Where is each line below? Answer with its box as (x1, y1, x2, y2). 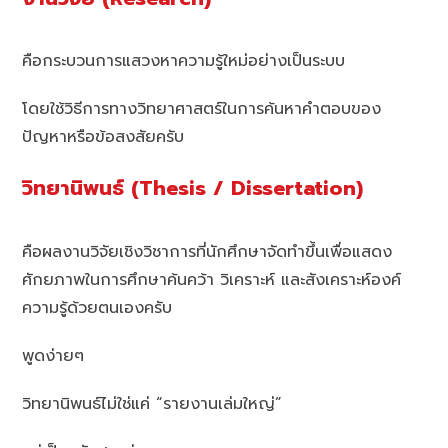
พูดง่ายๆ (22, 343, 85, 368)
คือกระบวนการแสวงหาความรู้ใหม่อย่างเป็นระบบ (22, 49, 346, 74)
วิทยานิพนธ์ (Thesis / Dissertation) (22, 173, 364, 205)
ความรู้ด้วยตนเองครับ (22, 295, 173, 320)
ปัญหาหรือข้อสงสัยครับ (22, 125, 185, 150)
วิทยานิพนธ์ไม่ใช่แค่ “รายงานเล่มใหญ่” (22, 391, 283, 416)
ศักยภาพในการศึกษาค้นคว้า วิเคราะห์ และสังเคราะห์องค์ (22, 267, 402, 292)
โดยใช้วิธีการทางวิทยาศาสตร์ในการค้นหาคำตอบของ (22, 97, 382, 122)
